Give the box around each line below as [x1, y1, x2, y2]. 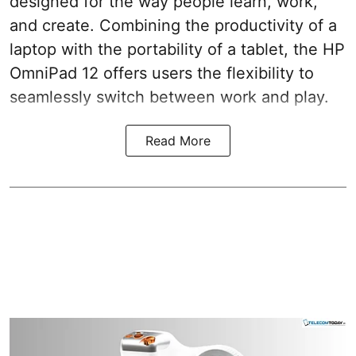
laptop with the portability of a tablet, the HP [10, 40, 345, 59]
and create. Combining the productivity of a [10, 16, 337, 35]
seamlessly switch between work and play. [10, 87, 329, 106]
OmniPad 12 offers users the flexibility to [10, 64, 314, 83]
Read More [145, 133, 211, 149]
